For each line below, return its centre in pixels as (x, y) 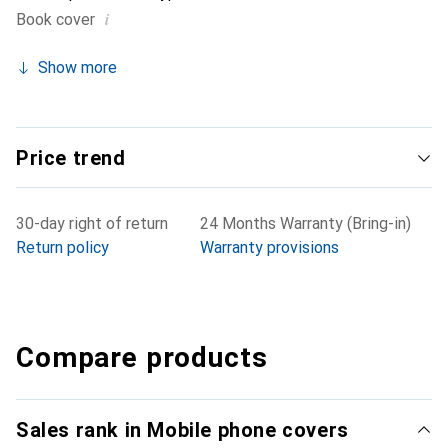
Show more (77, 67)
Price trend (71, 158)
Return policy (62, 247)
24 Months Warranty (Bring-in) (305, 223)
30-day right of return (92, 223)
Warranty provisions (269, 247)
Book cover (55, 19)
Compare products (142, 357)
